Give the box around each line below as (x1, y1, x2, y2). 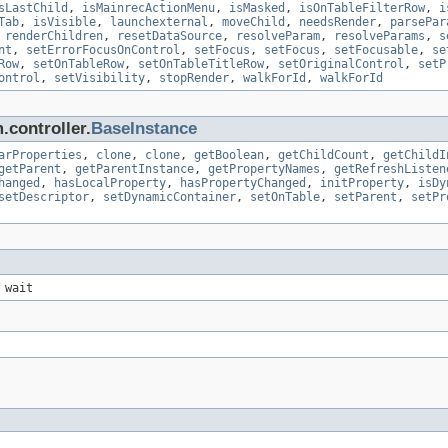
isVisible (33, 15, 96, 30)
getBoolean (194, 148, 264, 163)
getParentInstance (75, 162, 194, 177)
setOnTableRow (33, 57, 124, 72)
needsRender (299, 15, 376, 30)
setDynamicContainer (103, 190, 236, 205)
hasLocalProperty (54, 176, 166, 191)
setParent (334, 190, 397, 205)
